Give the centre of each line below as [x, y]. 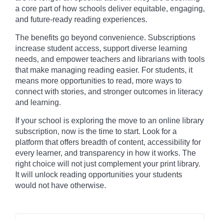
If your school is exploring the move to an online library [110, 121]
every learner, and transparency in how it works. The [106, 153]
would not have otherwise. [61, 186]
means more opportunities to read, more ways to [98, 81]
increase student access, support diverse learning [101, 49]
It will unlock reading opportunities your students [99, 175]
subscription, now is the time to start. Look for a [96, 132]
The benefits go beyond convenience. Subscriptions [105, 38]
